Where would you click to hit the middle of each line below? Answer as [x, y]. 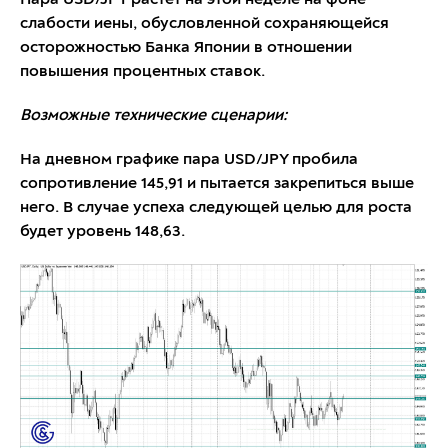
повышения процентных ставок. [142, 72]
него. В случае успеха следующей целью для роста [216, 208]
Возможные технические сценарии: [153, 116]
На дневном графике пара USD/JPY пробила [189, 160]
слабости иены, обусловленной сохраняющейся [204, 24]
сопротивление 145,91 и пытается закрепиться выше [217, 184]
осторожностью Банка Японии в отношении [186, 48]
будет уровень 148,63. [102, 232]
